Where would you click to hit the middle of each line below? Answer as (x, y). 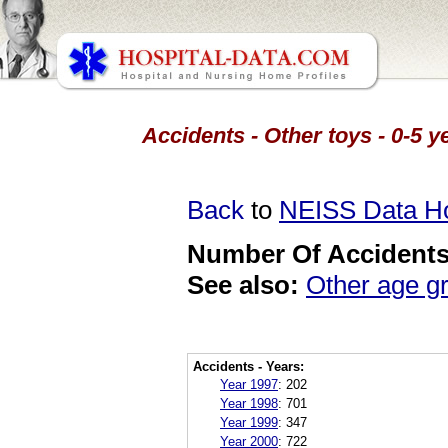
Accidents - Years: (248, 366)
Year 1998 (249, 403)
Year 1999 (249, 422)
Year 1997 (249, 384)
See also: (243, 284)
